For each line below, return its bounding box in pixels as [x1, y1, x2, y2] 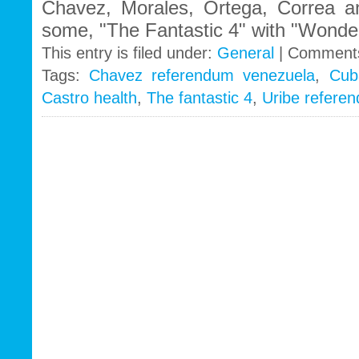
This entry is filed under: [42, 44, 217, 63]
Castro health [42, 89, 137, 107]
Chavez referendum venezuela [89, 67, 316, 85]
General [217, 44, 274, 63]
